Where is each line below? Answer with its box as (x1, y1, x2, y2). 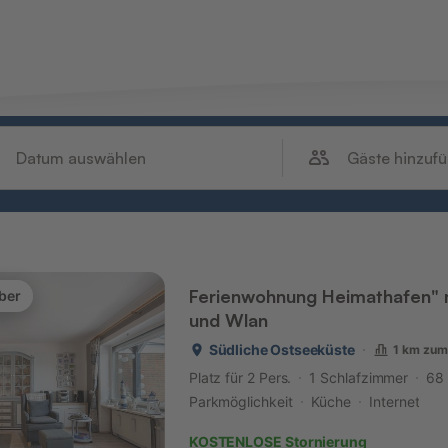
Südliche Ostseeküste (208, 341, 355, 358)
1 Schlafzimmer (309, 369, 409, 386)
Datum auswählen (16, 148, 147, 168)
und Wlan (188, 309, 268, 331)
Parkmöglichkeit (188, 393, 293, 410)
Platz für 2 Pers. (188, 369, 292, 386)
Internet (369, 393, 420, 410)
